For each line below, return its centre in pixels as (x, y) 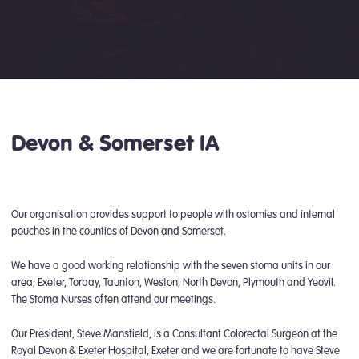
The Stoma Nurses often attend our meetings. (114, 299)
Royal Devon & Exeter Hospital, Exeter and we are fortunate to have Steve (176, 350)
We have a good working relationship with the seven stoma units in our (171, 265)
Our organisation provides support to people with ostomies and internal (173, 215)
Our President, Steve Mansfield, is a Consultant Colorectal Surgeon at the (175, 333)
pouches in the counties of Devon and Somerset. (119, 232)
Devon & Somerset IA (115, 142)
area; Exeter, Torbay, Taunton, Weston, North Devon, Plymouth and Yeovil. (174, 282)
